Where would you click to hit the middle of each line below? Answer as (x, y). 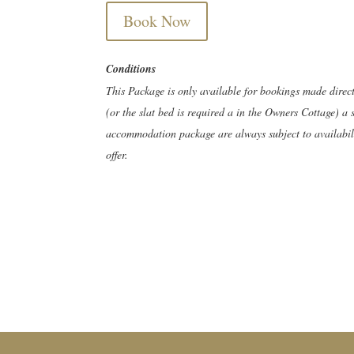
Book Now (157, 21)
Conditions (131, 69)
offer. (117, 155)
